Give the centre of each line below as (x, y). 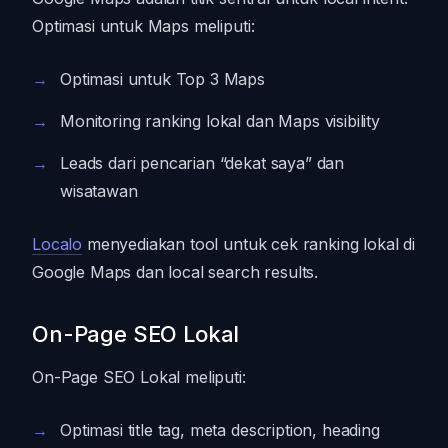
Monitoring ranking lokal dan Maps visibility (220, 120)
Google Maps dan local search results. (175, 271)
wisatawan (99, 190)
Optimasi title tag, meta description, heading (220, 429)
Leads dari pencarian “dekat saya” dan (202, 162)
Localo (57, 243)
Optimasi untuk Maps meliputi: (143, 25)
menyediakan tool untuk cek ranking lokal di (249, 243)
